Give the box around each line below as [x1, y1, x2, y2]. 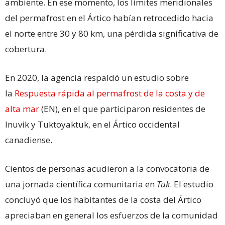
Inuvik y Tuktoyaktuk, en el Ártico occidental [5, 118, 180, 130]
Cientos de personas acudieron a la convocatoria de [5, 162, 209, 174]
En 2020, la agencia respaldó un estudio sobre [5, 71, 189, 83]
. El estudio [170, 178, 213, 190]
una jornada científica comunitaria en [5, 178, 157, 190]
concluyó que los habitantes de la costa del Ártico [5, 193, 201, 205]
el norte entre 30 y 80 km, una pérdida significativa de [5, 27, 218, 39]
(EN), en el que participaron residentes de [39, 102, 205, 115]
